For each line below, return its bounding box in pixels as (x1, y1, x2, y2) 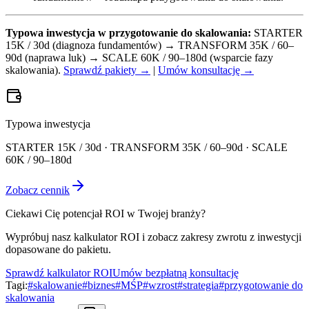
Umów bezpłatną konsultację (112, 267, 239, 279)
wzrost (148, 279, 177, 292)
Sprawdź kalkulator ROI (6, 267, 112, 279)
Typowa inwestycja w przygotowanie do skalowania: (6, 27, 251, 39)
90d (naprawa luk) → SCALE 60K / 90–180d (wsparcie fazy (6, 52, 273, 64)
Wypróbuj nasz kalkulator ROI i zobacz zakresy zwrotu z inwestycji (6, 231, 301, 243)
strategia (183, 279, 219, 292)
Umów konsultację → (158, 64, 254, 77)
